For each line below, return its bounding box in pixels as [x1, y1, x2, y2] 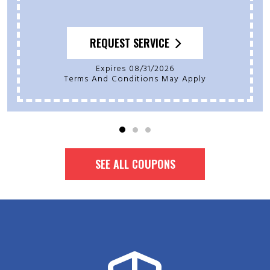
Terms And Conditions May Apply [69, 73, 206, 86]
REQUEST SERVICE [89, 35, 169, 51]
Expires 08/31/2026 [96, 63, 174, 75]
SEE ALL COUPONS [95, 156, 175, 172]
